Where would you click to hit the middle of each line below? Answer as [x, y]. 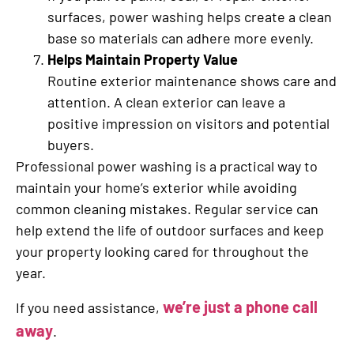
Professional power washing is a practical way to [167, 166]
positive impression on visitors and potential [188, 124]
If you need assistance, [89, 308]
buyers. [71, 145]
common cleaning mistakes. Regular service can [167, 209]
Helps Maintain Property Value [143, 60]
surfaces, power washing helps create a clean [190, 17]
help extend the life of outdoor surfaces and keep [170, 230]
